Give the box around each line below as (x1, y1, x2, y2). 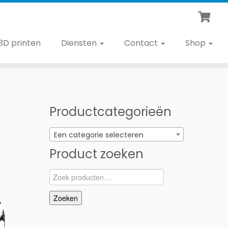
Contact (124, 37, 160, 49)
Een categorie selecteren (54, 129, 144, 140)
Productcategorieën (49, 103, 172, 121)
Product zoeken (49, 145, 144, 162)
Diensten (61, 37, 99, 49)
